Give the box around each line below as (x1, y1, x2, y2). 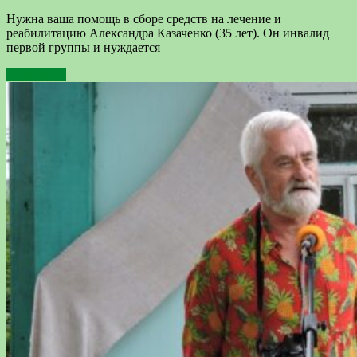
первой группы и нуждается (6, 40, 160, 54)
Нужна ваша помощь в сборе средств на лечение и (6, 11, 281, 25)
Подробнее (6, 67, 66, 81)
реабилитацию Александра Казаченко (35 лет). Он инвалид (6, 25, 329, 40)
